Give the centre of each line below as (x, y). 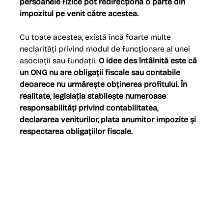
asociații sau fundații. (59, 61)
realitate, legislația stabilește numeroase (94, 96)
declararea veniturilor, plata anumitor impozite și (109, 120)
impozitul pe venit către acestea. (79, 14)
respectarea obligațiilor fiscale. (76, 131)
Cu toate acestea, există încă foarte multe (96, 37)
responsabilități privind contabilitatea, (90, 108)
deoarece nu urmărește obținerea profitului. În (105, 84)
